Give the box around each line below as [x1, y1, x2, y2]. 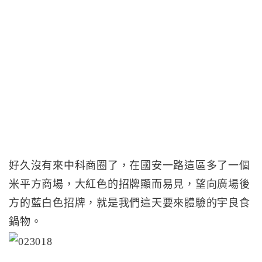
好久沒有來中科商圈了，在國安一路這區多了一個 [9, 160, 250, 171]
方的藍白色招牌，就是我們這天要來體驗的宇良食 [9, 197, 250, 209]
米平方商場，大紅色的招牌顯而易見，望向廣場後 [9, 178, 250, 190]
